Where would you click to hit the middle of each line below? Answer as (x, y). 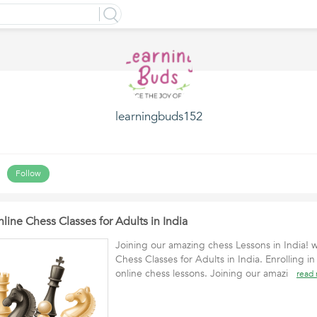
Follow (28, 173)
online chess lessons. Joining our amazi (206, 273)
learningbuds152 (158, 116)
